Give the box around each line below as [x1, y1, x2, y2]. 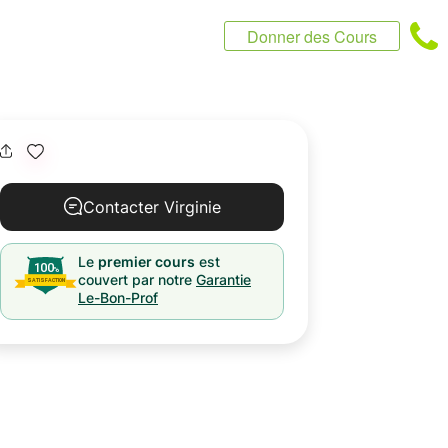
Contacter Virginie [83, 197, 221, 217]
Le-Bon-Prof [78, 289, 158, 306]
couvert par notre [78, 271, 192, 288]
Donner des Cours [247, 25, 377, 48]
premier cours [98, 253, 195, 270]
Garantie [196, 271, 251, 288]
